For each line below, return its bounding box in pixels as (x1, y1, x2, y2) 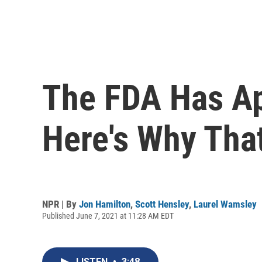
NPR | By (42, 198, 79, 210)
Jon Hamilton (79, 198, 130, 210)
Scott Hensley (135, 198, 189, 210)
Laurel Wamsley (194, 198, 257, 210)
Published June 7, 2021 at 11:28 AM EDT (42, 211, 174, 220)
